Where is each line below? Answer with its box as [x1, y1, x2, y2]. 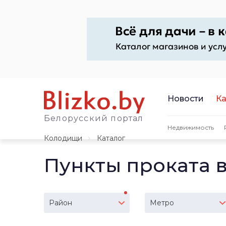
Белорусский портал [44, 114, 144, 123]
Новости [167, 93, 204, 103]
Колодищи [44, 134, 82, 143]
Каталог [97, 134, 125, 143]
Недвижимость [167, 123, 214, 131]
